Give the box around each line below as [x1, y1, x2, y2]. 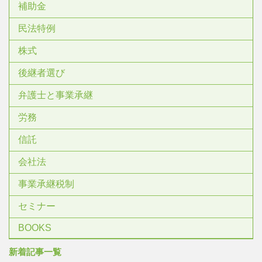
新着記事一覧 [9, 247, 61, 257]
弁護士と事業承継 [18, 90, 93, 100]
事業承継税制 [18, 179, 74, 189]
